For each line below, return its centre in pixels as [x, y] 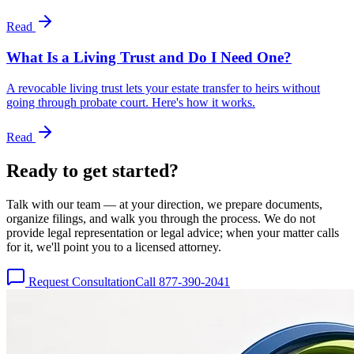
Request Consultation [80, 281]
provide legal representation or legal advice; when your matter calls [173, 232]
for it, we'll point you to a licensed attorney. [114, 247]
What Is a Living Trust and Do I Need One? [149, 57]
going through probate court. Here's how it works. [131, 102]
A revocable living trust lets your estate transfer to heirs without [163, 88]
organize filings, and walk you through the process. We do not [161, 218]
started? [145, 170]
